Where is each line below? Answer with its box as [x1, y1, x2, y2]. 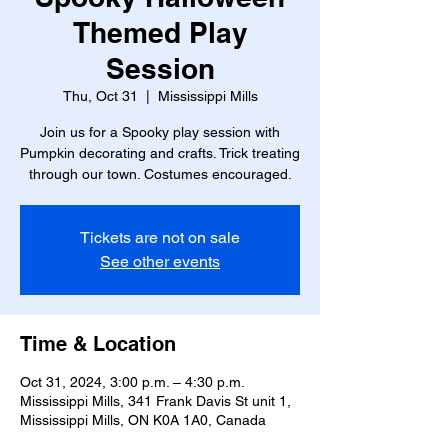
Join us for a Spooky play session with [40, 124, 280, 140]
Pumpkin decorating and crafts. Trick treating [20, 145, 300, 161]
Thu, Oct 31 [62, 88, 138, 104]
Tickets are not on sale [80, 228, 240, 247]
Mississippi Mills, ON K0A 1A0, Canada [20, 412, 266, 428]
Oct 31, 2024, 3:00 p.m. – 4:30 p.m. [20, 374, 245, 390]
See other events [100, 252, 220, 271]
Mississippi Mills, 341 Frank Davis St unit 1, [20, 393, 291, 409]
